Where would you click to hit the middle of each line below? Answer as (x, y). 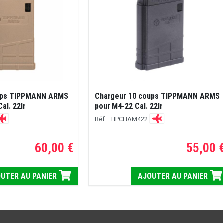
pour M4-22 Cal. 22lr (128, 106)
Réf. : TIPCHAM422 (122, 119)
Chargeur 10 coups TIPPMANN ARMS (157, 96)
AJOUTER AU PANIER (174, 176)
